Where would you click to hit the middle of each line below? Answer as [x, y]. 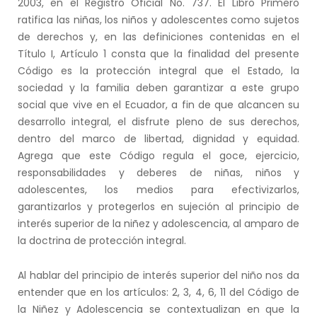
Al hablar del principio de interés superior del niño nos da [158, 275]
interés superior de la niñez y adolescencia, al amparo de [158, 223]
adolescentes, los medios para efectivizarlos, [158, 189]
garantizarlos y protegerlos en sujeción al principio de [158, 206]
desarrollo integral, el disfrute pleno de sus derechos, [158, 121]
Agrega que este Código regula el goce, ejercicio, [158, 155]
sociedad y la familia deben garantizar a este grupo [158, 87]
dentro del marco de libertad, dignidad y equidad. [158, 138]
